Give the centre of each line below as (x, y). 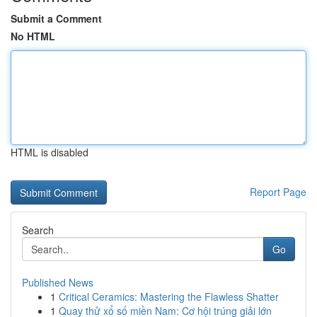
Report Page (278, 192)
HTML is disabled (50, 152)
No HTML (33, 36)
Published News (58, 282)
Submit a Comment (56, 18)
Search (38, 230)
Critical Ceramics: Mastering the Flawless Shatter (169, 296)
